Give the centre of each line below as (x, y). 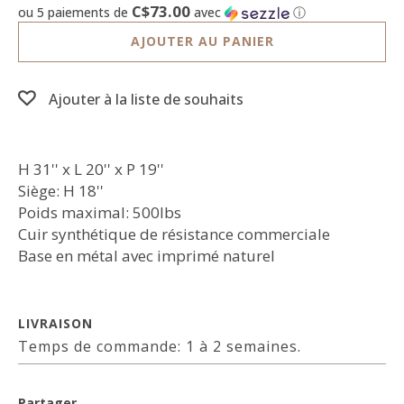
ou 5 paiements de (75, 12)
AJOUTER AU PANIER (202, 41)
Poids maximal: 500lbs (100, 212)
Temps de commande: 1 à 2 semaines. (160, 346)
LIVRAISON (55, 323)
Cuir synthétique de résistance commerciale (174, 234)
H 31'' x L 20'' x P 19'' (91, 169)
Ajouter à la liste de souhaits (146, 99)
